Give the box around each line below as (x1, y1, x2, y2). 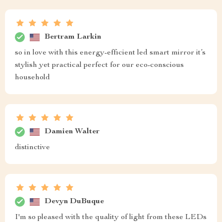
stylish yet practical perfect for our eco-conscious (15, 61, 184, 70)
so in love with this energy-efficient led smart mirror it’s (15, 49, 206, 57)
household (15, 74, 50, 82)
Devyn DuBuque (45, 197, 104, 206)
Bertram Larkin (45, 33, 101, 41)
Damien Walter (45, 127, 100, 136)
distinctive (15, 144, 50, 152)
